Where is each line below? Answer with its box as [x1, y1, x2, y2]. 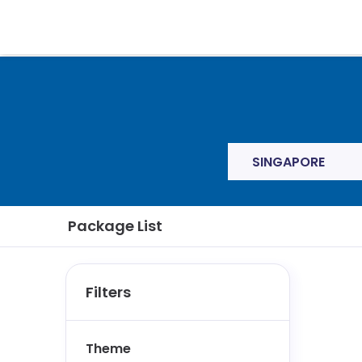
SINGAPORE [252, 152, 325, 171]
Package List [68, 215, 162, 236]
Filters [86, 281, 131, 302]
